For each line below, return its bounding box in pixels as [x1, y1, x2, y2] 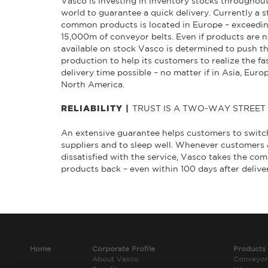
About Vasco [92, 254, 139, 263]
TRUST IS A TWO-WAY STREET [132, 103, 266, 113]
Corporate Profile [92, 244, 155, 252]
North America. [61, 79, 124, 89]
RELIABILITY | [61, 104, 132, 113]
